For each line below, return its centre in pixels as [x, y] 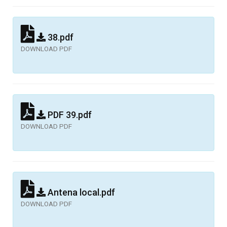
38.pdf [60, 37]
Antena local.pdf [80, 192]
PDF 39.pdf [69, 115]
